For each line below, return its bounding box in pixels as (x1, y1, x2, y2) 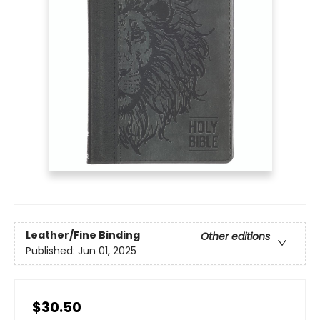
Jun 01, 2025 (78, 244, 136, 259)
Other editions (201, 229, 270, 244)
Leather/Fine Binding (26, 228, 140, 243)
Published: (26, 244, 78, 259)
